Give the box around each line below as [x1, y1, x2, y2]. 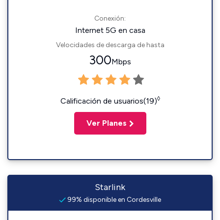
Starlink [95, 182, 125, 192]
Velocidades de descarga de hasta [55, 41, 165, 49]
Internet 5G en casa [75, 26, 145, 35]
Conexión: [94, 14, 126, 23]
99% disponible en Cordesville [66, 195, 161, 204]
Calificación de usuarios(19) [60, 96, 157, 106]
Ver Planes [86, 118, 127, 128]
